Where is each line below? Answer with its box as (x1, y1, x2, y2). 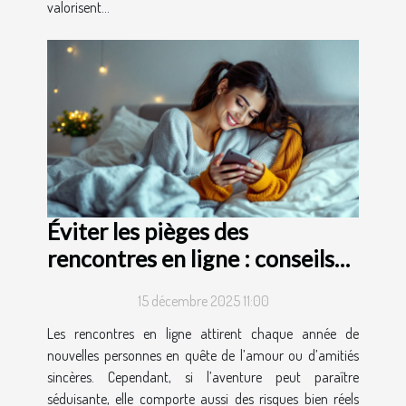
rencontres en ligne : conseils (47, 245, 334, 273)
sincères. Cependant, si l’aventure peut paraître (47, 368, 359, 387)
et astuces (47, 272, 149, 300)
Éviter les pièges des (47, 217, 248, 246)
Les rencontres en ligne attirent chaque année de (47, 324, 359, 343)
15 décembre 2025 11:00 (137, 292, 269, 311)
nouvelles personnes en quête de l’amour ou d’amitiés (47, 346, 359, 365)
